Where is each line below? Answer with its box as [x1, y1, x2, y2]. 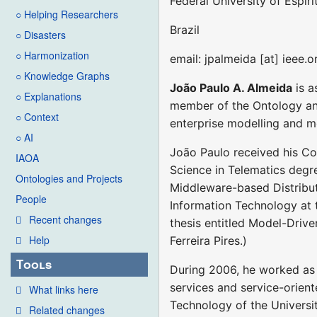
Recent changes [29, 212, 102, 227]
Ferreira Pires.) [170, 233, 248, 248]
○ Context [16, 110, 59, 125]
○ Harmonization [16, 48, 89, 63]
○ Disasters [16, 28, 66, 42]
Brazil [170, 22, 200, 37]
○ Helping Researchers [16, 7, 118, 22]
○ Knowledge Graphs [16, 69, 110, 83]
